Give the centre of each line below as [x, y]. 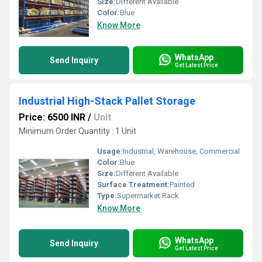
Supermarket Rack [148, 196]
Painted [182, 185]
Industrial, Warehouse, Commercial [181, 151]
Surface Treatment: [133, 185]
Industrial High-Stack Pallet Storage [107, 101]
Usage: [110, 151]
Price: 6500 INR [52, 117]
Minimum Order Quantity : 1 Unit [77, 131]
